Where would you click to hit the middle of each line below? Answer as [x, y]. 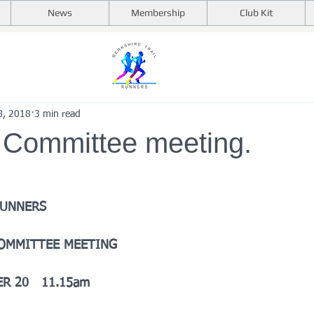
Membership [158, 13]
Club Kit [256, 13]
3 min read [57, 114]
